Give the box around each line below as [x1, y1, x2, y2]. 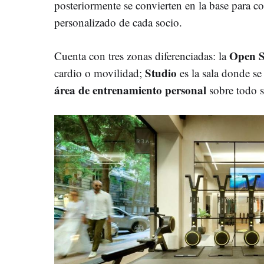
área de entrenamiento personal [54, 81, 209, 98]
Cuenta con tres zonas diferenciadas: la [54, 48, 229, 63]
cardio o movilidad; [54, 65, 145, 80]
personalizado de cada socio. [54, 14, 182, 29]
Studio [145, 64, 180, 81]
